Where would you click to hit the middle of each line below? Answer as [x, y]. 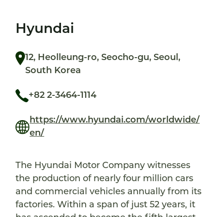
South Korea [53, 71]
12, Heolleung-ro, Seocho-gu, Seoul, [103, 58]
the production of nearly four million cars [104, 179]
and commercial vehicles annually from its [108, 192]
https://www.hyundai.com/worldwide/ [115, 121]
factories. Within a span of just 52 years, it [105, 205]
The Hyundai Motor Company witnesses [103, 166]
